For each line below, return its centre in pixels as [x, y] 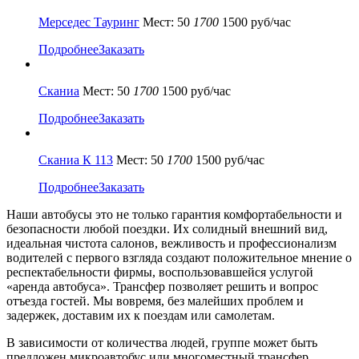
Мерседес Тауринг [89, 22]
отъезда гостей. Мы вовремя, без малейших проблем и [155, 301]
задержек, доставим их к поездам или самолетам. [141, 315]
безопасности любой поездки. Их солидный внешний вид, [167, 228]
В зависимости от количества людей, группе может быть [162, 342]
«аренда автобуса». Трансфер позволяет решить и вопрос [162, 286]
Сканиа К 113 [76, 159]
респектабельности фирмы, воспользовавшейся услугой [160, 272]
